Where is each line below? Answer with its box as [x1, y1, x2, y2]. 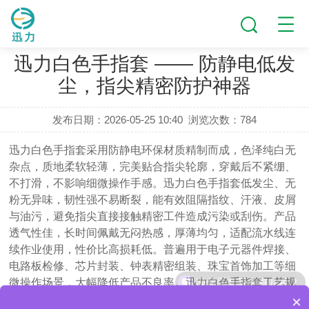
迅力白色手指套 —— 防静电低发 [14, 53, 295, 74]
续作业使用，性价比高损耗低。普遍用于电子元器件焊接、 [9, 243, 297, 255]
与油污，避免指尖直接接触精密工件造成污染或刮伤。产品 [9, 210, 297, 222]
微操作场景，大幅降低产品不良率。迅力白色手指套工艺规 [9, 277, 297, 288]
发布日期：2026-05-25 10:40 [52, 114, 183, 126]
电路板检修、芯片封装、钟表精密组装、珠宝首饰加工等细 [9, 260, 297, 272]
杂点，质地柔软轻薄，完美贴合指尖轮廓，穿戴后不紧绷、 [9, 161, 297, 172]
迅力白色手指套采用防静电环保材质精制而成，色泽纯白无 [9, 144, 297, 156]
